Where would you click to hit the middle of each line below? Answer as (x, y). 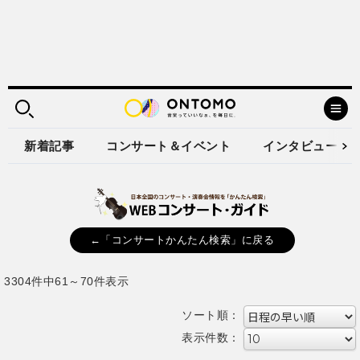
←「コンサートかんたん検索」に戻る (182, 240)
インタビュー (300, 146)
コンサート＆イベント (168, 146)
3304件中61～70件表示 (66, 281)
